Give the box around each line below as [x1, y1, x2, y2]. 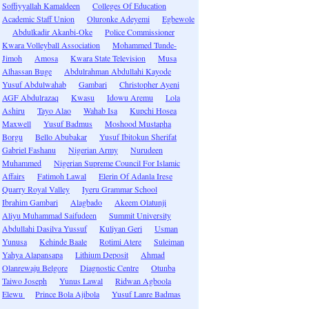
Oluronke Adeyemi [87, 13, 150, 24]
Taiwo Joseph [2, 275, 47, 286]
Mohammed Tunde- [112, 39, 177, 50]
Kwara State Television [70, 52, 146, 63]
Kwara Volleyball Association [2, 39, 100, 50]
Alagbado [70, 197, 102, 208]
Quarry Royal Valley [2, 183, 70, 195]
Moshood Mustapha [105, 118, 171, 129]
